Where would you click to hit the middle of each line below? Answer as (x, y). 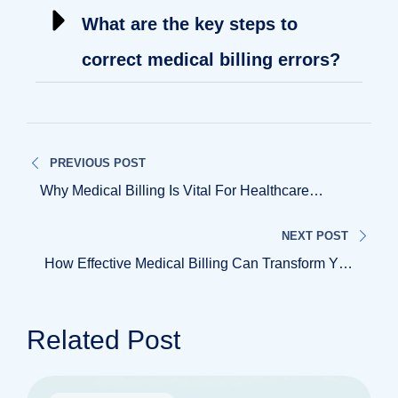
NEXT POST (314, 235)
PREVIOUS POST (98, 163)
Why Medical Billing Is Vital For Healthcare (175, 190)
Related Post (103, 339)
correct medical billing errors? (211, 59)
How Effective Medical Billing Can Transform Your (201, 263)
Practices (69, 210)
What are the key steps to (190, 24)
